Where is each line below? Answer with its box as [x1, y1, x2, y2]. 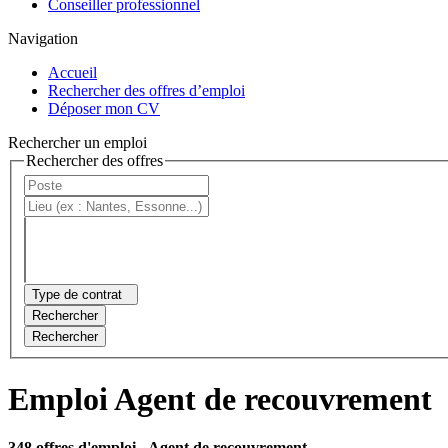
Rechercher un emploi [8, 133, 147, 151]
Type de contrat [32, 287, 122, 303]
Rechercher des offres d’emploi [48, 81, 245, 99]
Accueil [48, 63, 97, 81]
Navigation [8, 29, 78, 47]
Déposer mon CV [48, 99, 160, 117]
